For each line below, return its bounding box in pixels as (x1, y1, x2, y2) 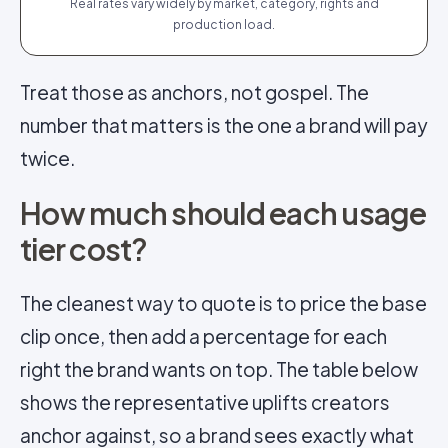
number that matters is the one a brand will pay (20, 113, 428, 137)
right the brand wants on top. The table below (20, 357, 418, 381)
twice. (20, 146, 75, 170)
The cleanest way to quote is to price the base (20, 291, 427, 315)
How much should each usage (20, 194, 427, 232)
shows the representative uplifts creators (20, 390, 390, 414)
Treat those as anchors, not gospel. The (20, 80, 369, 104)
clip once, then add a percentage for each (20, 324, 387, 348)
